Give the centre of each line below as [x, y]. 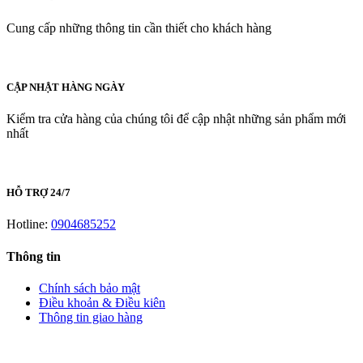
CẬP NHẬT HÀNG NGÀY [66, 87]
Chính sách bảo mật [90, 288]
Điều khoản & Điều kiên [102, 302]
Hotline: [29, 224]
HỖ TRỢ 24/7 [38, 193]
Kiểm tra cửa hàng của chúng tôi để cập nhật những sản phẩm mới [176, 119]
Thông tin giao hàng [91, 317]
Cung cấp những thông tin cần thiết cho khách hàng [139, 28]
